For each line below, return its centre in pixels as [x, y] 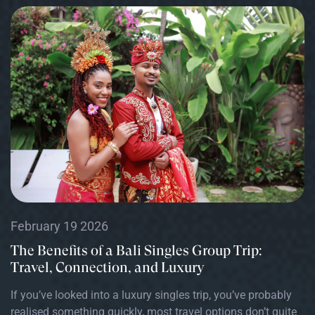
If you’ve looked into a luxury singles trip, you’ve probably [151, 295]
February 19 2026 [59, 226]
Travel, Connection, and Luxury [108, 267]
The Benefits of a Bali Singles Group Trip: [136, 250]
